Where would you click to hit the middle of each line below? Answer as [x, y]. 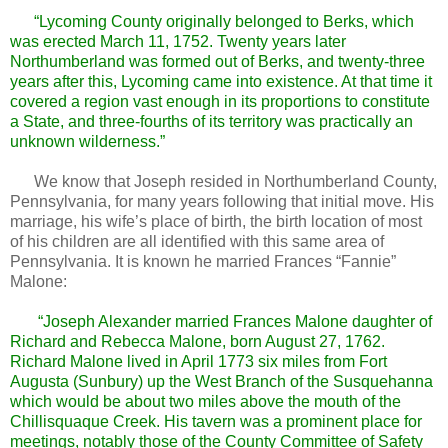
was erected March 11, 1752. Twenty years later [178, 41]
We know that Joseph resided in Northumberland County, [223, 181]
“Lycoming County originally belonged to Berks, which [212, 21]
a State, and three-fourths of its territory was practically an [211, 121]
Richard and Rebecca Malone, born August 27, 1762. [197, 341]
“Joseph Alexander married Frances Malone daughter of [233, 321]
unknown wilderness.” [87, 141]
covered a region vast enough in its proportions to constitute [220, 101]
